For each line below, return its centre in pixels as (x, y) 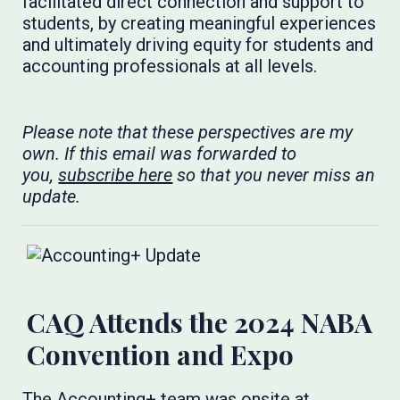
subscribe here (116, 175)
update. (52, 196)
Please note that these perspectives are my (188, 132)
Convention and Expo (161, 354)
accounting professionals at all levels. (170, 66)
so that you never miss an (274, 175)
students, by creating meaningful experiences (200, 23)
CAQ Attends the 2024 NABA (200, 322)
